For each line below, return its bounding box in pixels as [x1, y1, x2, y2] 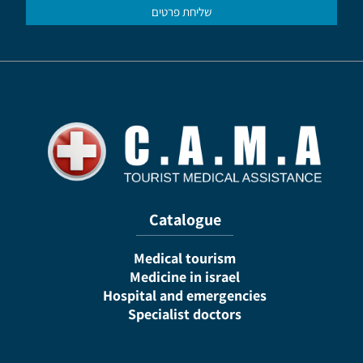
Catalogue [148, 209, 221, 230]
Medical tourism [134, 249, 236, 267]
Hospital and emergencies [103, 286, 267, 305]
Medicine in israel [130, 267, 240, 286]
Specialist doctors [128, 305, 241, 323]
